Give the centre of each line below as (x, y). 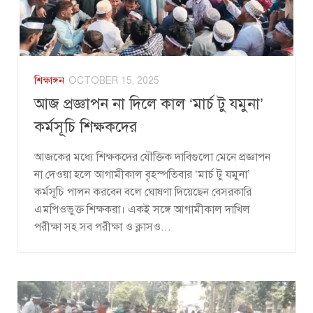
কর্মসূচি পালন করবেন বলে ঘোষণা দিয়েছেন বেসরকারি (143, 192)
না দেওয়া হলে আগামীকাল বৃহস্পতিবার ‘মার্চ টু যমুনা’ (142, 175)
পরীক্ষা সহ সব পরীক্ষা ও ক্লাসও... (103, 227)
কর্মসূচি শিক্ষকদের (86, 127)
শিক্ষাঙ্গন (49, 81)
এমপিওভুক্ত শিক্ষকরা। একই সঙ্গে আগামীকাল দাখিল (142, 210)
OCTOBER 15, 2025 (114, 81)
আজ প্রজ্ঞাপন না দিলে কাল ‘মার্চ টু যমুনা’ (149, 104)
